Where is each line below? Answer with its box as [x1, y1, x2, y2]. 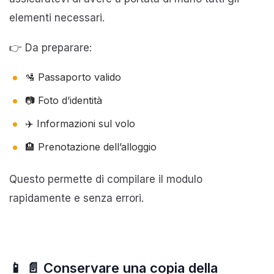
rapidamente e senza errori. [9, 191, 144, 204]
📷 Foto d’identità [25, 94, 102, 106]
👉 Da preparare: [9, 41, 92, 54]
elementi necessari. [9, 11, 105, 24]
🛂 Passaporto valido [25, 70, 121, 83]
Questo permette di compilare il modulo [9, 172, 202, 185]
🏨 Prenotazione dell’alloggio [25, 140, 157, 153]
